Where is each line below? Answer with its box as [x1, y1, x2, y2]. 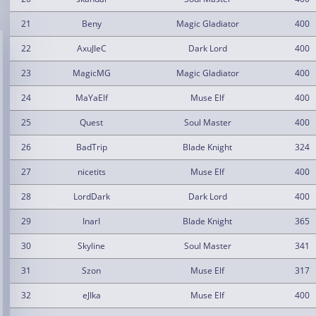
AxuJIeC [76, 42, 107, 54]
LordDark [73, 190, 110, 202]
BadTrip [75, 141, 107, 153]
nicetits [77, 166, 106, 178]
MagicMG [72, 67, 111, 79]
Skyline [78, 240, 105, 252]
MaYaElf [75, 92, 108, 104]
